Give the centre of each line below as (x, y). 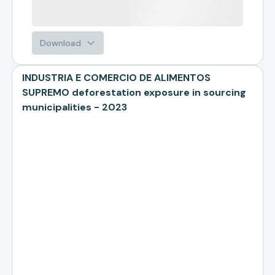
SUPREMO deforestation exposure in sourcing (134, 92)
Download (61, 43)
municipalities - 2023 (75, 107)
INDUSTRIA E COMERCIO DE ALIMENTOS (117, 78)
